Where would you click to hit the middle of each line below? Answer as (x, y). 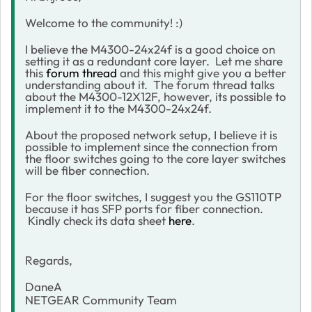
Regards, (49, 260)
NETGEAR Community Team (101, 299)
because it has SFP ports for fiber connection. (144, 208)
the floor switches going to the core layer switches (155, 158)
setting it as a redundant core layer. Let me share (154, 61)
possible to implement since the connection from (151, 146)
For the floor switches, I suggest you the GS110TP (153, 196)
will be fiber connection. (87, 170)
